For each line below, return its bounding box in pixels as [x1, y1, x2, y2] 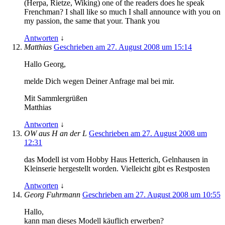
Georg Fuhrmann [24, 190, 82, 199]
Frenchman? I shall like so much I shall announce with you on [24, 7, 220, 16]
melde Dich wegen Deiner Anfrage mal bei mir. [24, 76, 174, 85]
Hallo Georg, [24, 59, 66, 68]
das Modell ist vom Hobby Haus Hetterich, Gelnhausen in [24, 155, 208, 164]
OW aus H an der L [24, 129, 89, 138]
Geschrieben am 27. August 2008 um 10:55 [82, 190, 220, 199]
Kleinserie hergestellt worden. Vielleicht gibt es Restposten [24, 164, 210, 173]
